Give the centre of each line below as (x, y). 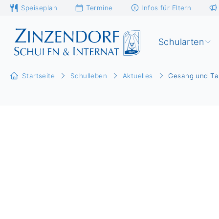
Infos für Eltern (166, 8)
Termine (99, 8)
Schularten (181, 42)
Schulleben (89, 76)
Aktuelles (138, 76)
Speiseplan (39, 8)
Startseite (38, 76)
